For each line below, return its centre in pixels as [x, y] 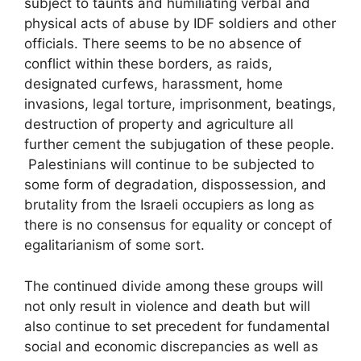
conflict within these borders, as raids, [148, 64]
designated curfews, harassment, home [154, 84]
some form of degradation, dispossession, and [175, 185]
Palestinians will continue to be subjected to [169, 164]
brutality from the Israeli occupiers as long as [169, 205]
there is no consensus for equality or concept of [178, 225]
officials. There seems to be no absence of [163, 44]
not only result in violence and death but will [167, 306]
